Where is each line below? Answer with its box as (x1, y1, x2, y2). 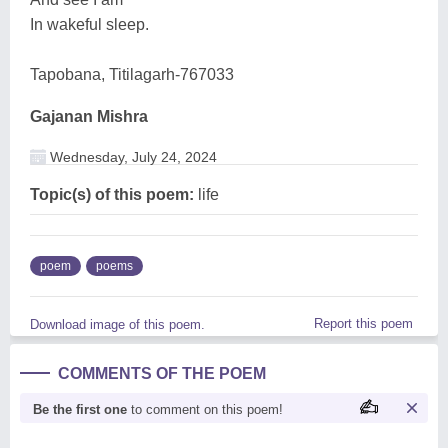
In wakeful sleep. (30, 16, 149, 33)
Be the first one (33, 402, 127, 417)
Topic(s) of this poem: (30, 186, 194, 203)
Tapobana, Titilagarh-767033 (30, 66, 234, 83)
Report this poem (314, 316, 413, 331)
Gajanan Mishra (30, 108, 148, 125)
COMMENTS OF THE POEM (58, 365, 266, 382)
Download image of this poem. (30, 317, 205, 332)
